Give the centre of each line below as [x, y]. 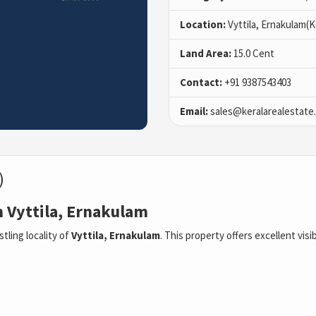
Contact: [201, 83]
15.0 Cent [253, 54]
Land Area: [206, 54]
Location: [203, 25]
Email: [194, 111]
